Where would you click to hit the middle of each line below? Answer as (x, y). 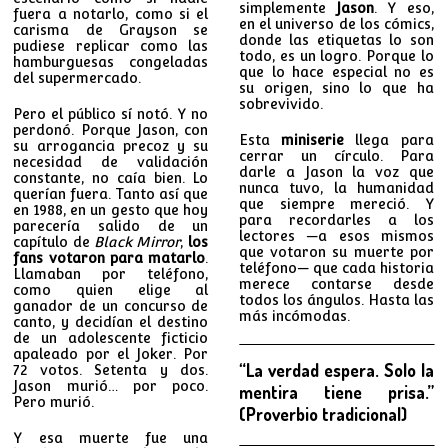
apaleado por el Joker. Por (111, 353)
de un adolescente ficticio (111, 337)
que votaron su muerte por (336, 251)
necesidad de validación (111, 161)
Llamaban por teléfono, (111, 273)
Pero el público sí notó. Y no (111, 113)
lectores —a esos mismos (336, 235)
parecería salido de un (111, 225)
